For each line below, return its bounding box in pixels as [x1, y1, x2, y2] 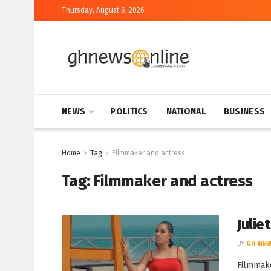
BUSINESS [223, 106, 266, 117]
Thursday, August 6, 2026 [62, 6, 145, 15]
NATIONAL [166, 106, 206, 117]
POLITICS [110, 106, 148, 117]
